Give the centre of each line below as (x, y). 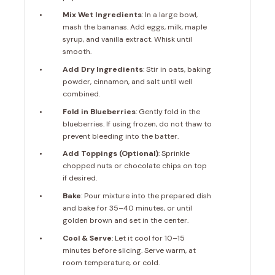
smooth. (77, 52)
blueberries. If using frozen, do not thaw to (137, 124)
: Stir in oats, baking (177, 69)
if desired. (80, 178)
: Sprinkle (174, 154)
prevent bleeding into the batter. (121, 136)
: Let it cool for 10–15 (149, 238)
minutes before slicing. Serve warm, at (130, 250)
